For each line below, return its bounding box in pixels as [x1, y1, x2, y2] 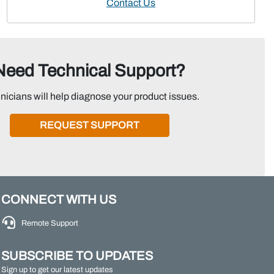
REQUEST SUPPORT [39, 120, 139, 130]
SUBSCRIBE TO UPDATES [1, 249, 153, 262]
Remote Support [21, 219, 79, 228]
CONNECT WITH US [1, 193, 116, 206]
